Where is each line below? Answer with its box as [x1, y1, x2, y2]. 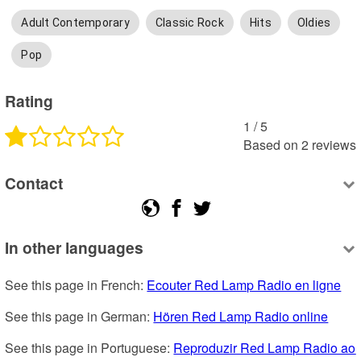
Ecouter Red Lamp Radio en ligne [147, 276, 342, 295]
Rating [5, 89, 54, 112]
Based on [243, 135, 298, 154]
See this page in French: [5, 276, 147, 295]
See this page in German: [5, 307, 154, 326]
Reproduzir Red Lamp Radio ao [173, 338, 356, 358]
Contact [5, 172, 64, 195]
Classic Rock [155, 16, 224, 30]
